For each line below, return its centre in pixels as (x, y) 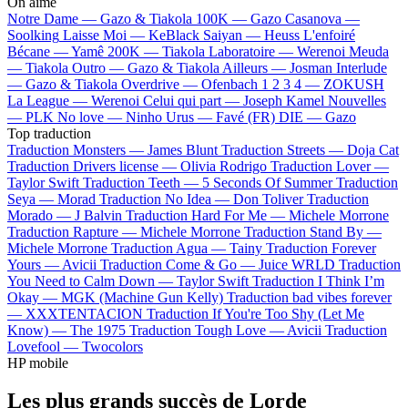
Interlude (362, 67)
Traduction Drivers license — (94, 166)
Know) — (39, 330)
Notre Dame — (54, 18)
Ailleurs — (256, 67)
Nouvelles (357, 100)
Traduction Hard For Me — (207, 215)
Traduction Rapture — (74, 231)
